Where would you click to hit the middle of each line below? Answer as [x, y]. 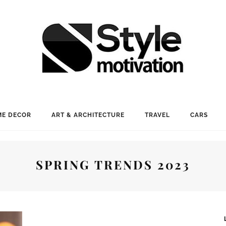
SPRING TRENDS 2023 [113, 164]
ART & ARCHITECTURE [88, 115]
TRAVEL [157, 115]
